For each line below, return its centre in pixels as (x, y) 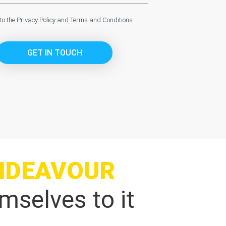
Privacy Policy (36, 20)
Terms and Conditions (102, 20)
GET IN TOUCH (54, 52)
